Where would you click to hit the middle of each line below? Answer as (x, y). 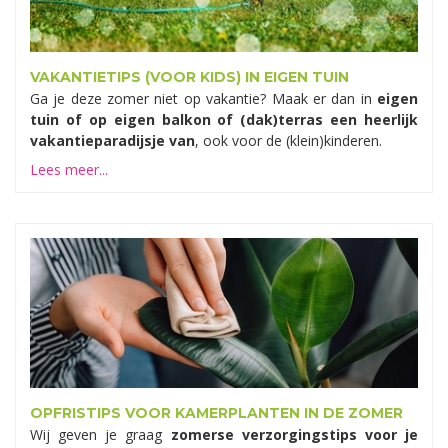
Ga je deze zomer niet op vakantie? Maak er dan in (203, 99)
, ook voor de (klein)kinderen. (288, 141)
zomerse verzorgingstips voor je (294, 435)
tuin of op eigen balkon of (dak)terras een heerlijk (224, 120)
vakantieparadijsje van (112, 141)
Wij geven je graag (100, 435)
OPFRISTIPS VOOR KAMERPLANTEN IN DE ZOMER (216, 413)
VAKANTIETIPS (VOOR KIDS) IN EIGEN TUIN (189, 77)
